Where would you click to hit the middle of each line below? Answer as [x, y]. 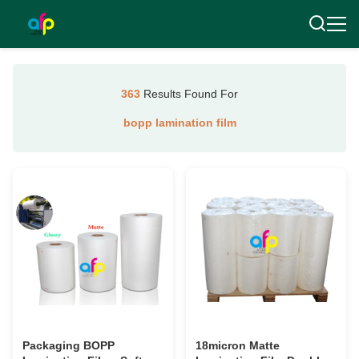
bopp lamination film [179, 123]
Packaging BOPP [69, 345]
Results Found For [189, 94]
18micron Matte [238, 345]
